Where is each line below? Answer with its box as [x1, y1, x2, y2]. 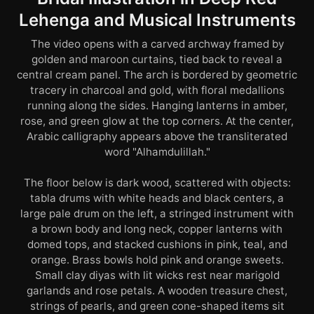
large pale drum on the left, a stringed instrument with [20, 207, 294, 221]
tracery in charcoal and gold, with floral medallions [29, 83, 285, 97]
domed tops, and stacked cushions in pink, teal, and [27, 238, 287, 252]
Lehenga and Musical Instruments [18, 10, 296, 31]
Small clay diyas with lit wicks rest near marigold [34, 268, 280, 282]
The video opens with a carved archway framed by [30, 37, 284, 51]
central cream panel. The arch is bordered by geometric [17, 68, 297, 82]
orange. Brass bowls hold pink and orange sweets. [30, 253, 284, 267]
